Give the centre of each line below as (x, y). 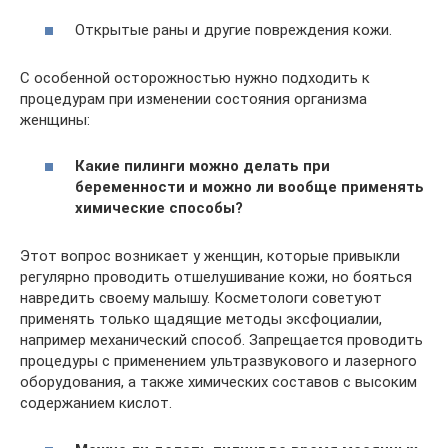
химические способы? (159, 208)
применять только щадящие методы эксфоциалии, (201, 319)
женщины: (55, 119)
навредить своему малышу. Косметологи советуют (201, 298)
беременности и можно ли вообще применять (249, 187)
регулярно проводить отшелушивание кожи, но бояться (216, 277)
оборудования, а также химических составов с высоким (218, 382)
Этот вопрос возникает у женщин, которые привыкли (210, 256)
